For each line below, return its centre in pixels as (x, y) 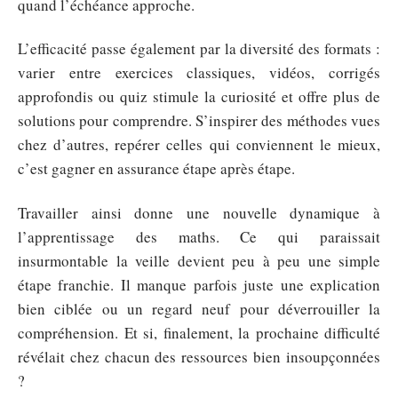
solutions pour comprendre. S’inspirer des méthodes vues (199, 120)
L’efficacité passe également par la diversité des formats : (199, 48)
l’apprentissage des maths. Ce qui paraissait (199, 236)
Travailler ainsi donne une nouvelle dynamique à (199, 212)
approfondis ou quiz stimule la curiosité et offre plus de (199, 96)
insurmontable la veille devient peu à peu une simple (199, 260)
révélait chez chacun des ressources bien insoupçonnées (199, 356)
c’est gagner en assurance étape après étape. (156, 168)
